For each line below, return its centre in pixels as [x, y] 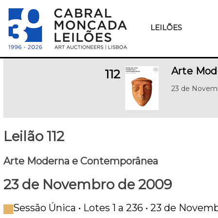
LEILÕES [166, 27]
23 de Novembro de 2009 [88, 184]
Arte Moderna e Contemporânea [81, 161]
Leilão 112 [34, 136]
